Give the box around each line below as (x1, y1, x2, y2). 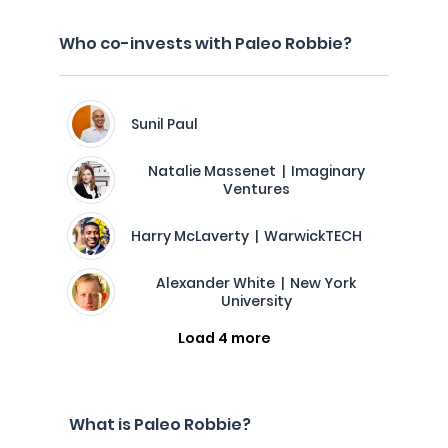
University (220, 291, 292, 311)
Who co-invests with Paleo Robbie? (59, 32, 352, 55)
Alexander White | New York (156, 273, 356, 293)
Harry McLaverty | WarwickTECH (131, 226, 362, 246)
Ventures (222, 179, 290, 199)
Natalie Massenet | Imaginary (147, 161, 365, 181)
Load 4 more (177, 328, 271, 348)
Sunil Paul (131, 114, 198, 134)
